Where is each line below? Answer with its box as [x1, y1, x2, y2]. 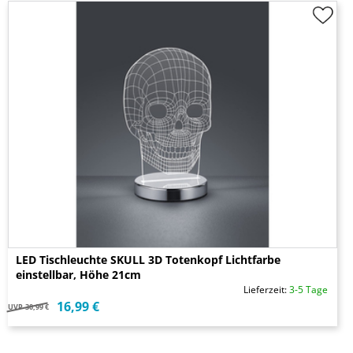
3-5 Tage [289, 283, 328, 297]
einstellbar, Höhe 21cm [16, 267, 141, 283]
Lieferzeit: [243, 283, 289, 297]
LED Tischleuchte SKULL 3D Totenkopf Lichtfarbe [16, 252, 281, 268]
